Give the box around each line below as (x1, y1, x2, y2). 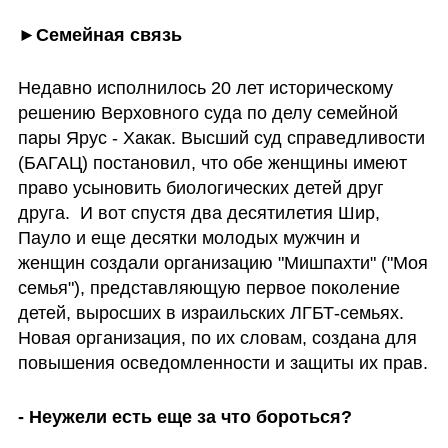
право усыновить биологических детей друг (17, 178, 384, 199)
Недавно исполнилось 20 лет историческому (17, 78, 393, 99)
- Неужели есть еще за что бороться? (17, 407, 352, 428)
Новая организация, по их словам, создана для (17, 328, 417, 349)
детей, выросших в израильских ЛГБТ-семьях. (17, 303, 404, 324)
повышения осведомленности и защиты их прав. (17, 353, 428, 374)
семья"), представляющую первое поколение (17, 278, 400, 299)
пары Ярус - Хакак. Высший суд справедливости (17, 128, 425, 149)
